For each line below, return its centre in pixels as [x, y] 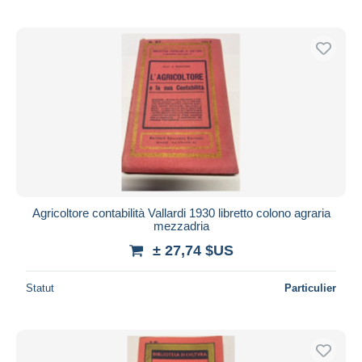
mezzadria [181, 225]
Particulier [310, 288]
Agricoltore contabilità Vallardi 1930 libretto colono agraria [181, 213]
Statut [40, 288]
